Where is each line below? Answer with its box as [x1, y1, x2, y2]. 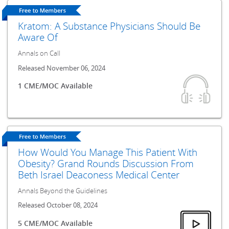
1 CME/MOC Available [18, 81, 93, 91]
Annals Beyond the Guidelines [18, 186, 108, 195]
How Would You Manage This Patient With [18, 145, 198, 158]
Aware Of [18, 31, 58, 44]
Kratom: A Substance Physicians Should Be [18, 19, 201, 33]
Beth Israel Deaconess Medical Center [18, 168, 180, 181]
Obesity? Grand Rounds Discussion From [18, 156, 194, 170]
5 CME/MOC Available [18, 218, 93, 228]
